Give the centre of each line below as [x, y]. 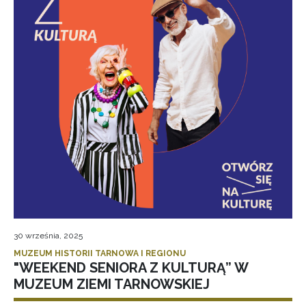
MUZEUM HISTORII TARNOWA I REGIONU [100, 253]
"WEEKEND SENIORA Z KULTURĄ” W [131, 268]
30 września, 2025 [48, 236]
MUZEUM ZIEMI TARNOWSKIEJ [112, 284]
